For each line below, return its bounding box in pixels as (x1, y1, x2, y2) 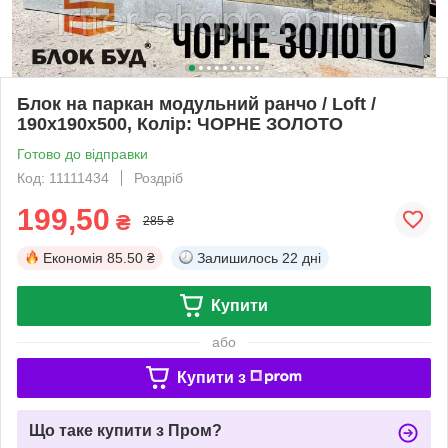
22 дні (282, 249, 321, 266)
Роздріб (134, 169, 183, 186)
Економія (43, 249, 103, 266)
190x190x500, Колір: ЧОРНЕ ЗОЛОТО (17, 113, 343, 134)
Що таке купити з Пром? (29, 421, 222, 439)
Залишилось (197, 249, 278, 266)
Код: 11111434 (17, 169, 109, 186)
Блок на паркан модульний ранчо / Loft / (17, 93, 376, 114)
